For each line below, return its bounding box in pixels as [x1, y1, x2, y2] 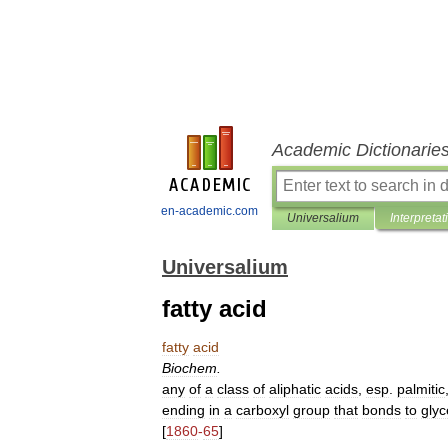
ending [162, 402, 205, 418]
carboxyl [236, 402, 289, 418]
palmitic [397, 381, 445, 397]
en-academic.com [161, 204, 258, 218]
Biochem [162, 360, 217, 376]
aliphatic [269, 381, 321, 397]
